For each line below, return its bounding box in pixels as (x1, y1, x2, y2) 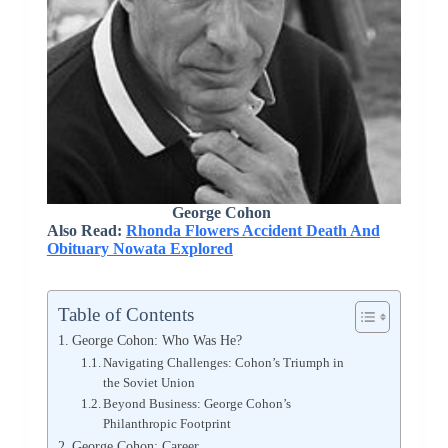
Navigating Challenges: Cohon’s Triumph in (103, 354, 345, 370)
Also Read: (46, 221, 126, 239)
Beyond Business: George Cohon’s (103, 395, 292, 411)
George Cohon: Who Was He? (71, 331, 242, 348)
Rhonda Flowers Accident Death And (125, 221, 380, 239)
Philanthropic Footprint (103, 415, 232, 431)
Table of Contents (57, 303, 194, 325)
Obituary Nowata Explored (46, 239, 233, 257)
